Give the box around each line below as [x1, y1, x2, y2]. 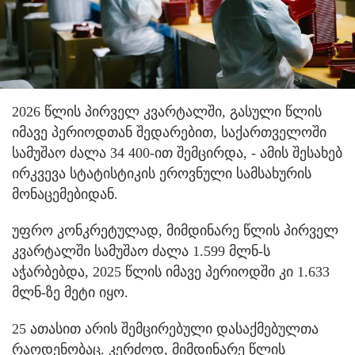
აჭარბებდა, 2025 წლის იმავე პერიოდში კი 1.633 [12, 263, 330, 280]
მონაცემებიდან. [12, 185, 118, 202]
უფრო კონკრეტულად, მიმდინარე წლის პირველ [12, 222, 338, 239]
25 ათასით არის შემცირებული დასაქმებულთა [12, 320, 319, 337]
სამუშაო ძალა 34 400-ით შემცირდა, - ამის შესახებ [12, 144, 342, 161]
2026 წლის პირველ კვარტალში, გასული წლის [12, 103, 322, 120]
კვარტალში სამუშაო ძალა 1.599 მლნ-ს [12, 242, 270, 259]
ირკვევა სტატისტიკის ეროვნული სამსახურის [12, 165, 311, 181]
